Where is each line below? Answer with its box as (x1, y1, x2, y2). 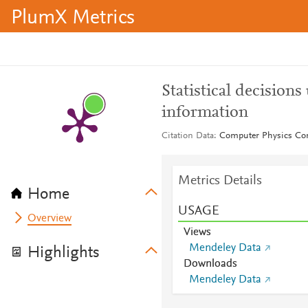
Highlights (27, 245, 100, 261)
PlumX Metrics (11, 8, 135, 29)
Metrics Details (177, 174, 262, 188)
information (161, 104, 248, 121)
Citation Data (161, 131, 214, 141)
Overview (27, 213, 72, 224)
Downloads (183, 258, 237, 269)
